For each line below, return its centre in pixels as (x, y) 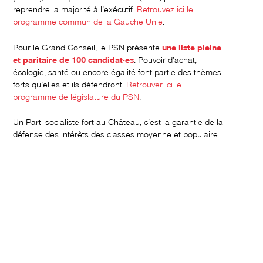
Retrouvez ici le (165, 9)
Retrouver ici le (154, 84)
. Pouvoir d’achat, (166, 59)
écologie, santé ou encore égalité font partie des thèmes (117, 71)
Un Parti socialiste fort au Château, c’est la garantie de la (118, 122)
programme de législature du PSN (76, 96)
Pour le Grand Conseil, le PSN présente (88, 47)
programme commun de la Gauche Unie (88, 21)
